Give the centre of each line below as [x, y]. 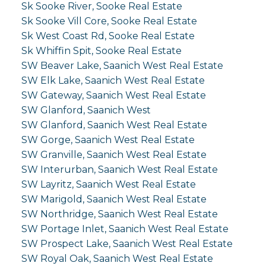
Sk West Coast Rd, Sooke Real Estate [108, 36]
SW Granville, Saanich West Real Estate [114, 154]
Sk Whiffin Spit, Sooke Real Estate [101, 50]
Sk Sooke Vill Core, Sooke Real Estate [109, 21]
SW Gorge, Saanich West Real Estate [108, 140]
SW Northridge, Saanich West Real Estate [119, 214]
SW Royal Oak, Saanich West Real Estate [117, 258]
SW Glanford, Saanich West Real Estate [114, 125]
